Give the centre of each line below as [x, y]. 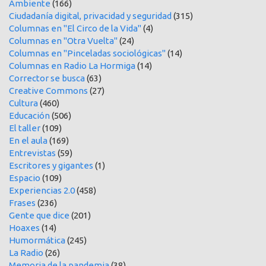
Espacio [25, 178]
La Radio [26, 252]
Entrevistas [32, 153]
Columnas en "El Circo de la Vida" [75, 28]
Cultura [23, 103]
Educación [29, 115]
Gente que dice [39, 215]
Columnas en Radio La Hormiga [72, 65]
